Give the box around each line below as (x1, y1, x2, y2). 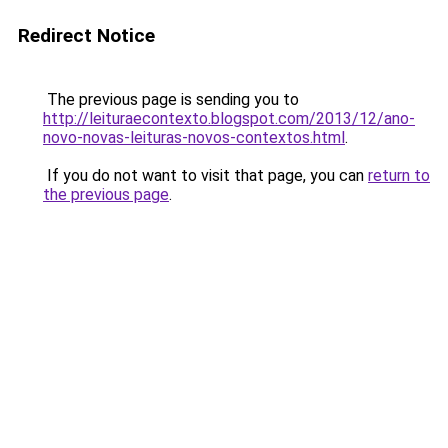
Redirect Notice (18, 24, 155, 47)
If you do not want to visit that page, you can (43, 166, 368, 185)
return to (368, 166, 430, 185)
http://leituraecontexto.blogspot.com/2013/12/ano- (43, 109, 415, 128)
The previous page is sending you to (43, 90, 299, 109)
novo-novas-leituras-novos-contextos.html (43, 128, 345, 147)
